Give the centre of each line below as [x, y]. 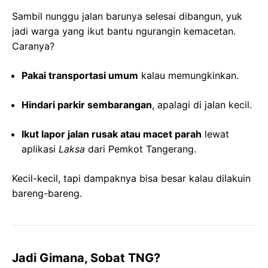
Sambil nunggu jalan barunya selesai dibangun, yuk [127, 16]
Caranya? [33, 46]
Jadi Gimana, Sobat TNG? [86, 258]
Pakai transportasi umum [80, 76]
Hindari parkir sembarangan [87, 105]
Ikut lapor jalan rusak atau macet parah [112, 134]
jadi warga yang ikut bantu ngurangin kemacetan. [124, 31]
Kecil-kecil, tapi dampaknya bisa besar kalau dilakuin [131, 179]
